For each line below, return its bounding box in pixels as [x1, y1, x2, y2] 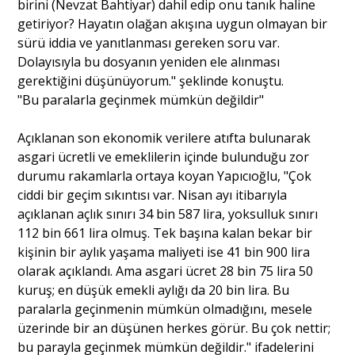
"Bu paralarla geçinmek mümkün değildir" [17, 90, 265, 109]
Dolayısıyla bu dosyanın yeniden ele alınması [17, 52, 281, 71]
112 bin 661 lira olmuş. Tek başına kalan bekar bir [17, 223, 313, 242]
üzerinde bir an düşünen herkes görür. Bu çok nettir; [17, 319, 331, 337]
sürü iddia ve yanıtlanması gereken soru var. [17, 33, 281, 52]
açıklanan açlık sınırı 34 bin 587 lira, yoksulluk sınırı [17, 204, 319, 223]
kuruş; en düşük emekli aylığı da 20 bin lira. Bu [17, 281, 290, 299]
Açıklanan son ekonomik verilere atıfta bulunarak [17, 128, 311, 147]
